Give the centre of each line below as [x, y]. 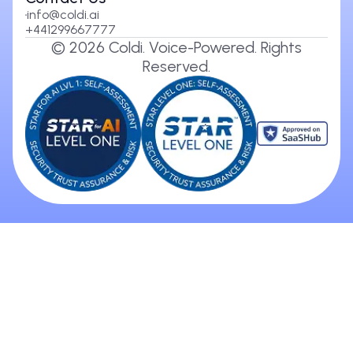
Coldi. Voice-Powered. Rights [203, 47]
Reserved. [176, 66]
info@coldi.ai [63, 15]
